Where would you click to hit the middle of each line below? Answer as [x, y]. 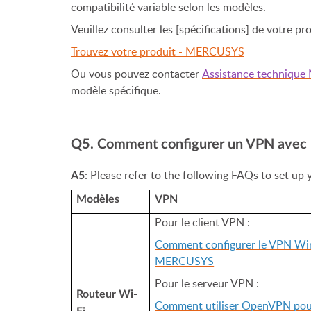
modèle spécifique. [116, 90]
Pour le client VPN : [203, 222]
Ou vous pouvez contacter [136, 74]
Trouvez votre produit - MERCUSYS [158, 51]
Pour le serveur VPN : [207, 283]
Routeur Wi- [107, 294]
